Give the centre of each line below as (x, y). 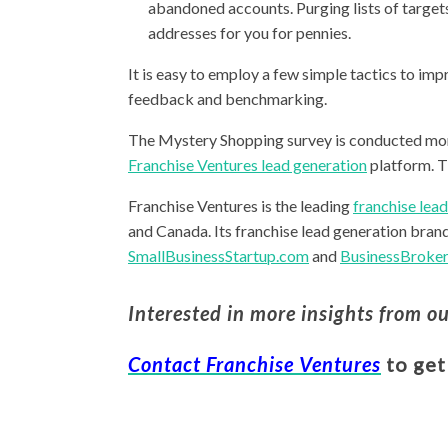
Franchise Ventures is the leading (240, 205)
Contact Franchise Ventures (254, 364)
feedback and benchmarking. (227, 98)
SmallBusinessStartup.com (218, 255)
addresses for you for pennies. (249, 32)
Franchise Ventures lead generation (247, 164)
